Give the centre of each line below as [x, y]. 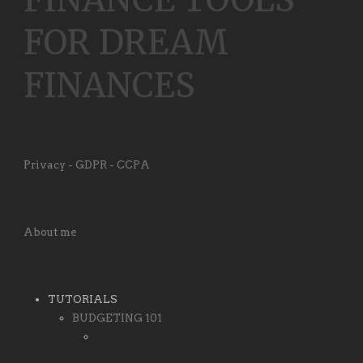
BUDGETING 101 [117, 318]
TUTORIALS [83, 299]
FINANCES [109, 85]
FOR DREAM [126, 42]
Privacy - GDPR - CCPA [87, 164]
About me [50, 232]
